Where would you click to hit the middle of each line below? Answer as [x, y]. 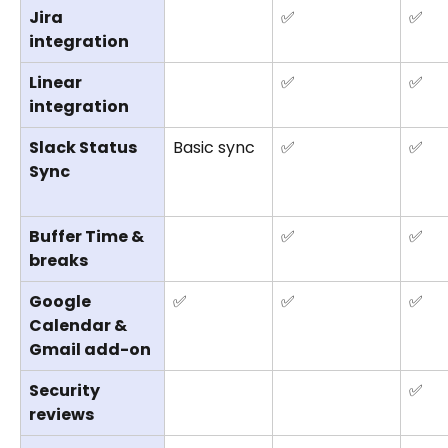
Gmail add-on [90, 349]
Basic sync [214, 147]
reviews [61, 414]
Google [61, 301]
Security [66, 390]
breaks [58, 260]
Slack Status [84, 147]
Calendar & [79, 325]
